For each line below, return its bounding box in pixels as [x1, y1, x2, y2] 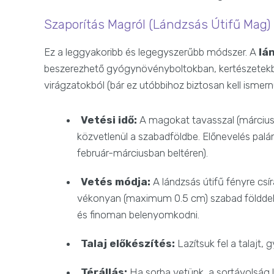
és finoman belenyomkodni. [77, 209, 200, 221]
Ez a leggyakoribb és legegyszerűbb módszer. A [44, 46, 259, 59]
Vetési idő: [81, 114, 138, 127]
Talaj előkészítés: [81, 237, 176, 250]
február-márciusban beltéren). [77, 147, 209, 160]
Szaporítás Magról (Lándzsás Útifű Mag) [44, 17, 270, 32]
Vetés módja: [81, 176, 151, 188]
